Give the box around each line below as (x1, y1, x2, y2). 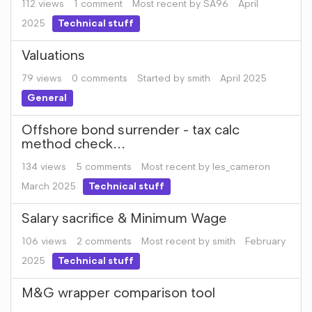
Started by (137, 72, 187, 84)
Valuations (22, 47, 85, 63)
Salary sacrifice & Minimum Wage (22, 210, 227, 226)
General (27, 92, 68, 104)
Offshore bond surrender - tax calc (22, 121, 240, 138)
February (245, 235, 286, 247)
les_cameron (212, 161, 270, 173)
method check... (22, 135, 125, 152)
